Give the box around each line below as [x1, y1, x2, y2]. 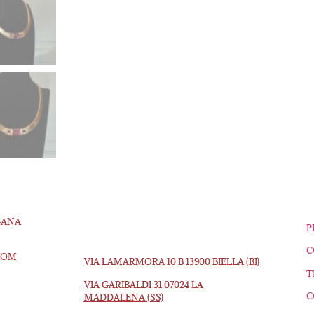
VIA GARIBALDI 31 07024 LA [83, 278, 203, 290]
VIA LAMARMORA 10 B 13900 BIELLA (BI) [83, 256, 259, 268]
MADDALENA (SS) [83, 291, 163, 303]
